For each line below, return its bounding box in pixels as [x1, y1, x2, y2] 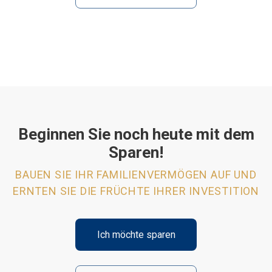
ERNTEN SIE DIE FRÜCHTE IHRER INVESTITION [13, 185, 259, 197]
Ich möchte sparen [97, 228, 175, 240]
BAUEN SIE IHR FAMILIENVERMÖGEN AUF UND [15, 168, 257, 181]
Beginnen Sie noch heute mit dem [18, 125, 254, 143]
